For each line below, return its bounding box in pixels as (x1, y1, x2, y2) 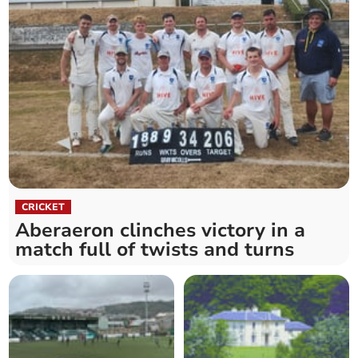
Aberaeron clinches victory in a (15, 217, 306, 244)
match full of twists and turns (15, 237, 295, 263)
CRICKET (22, 201, 66, 214)
